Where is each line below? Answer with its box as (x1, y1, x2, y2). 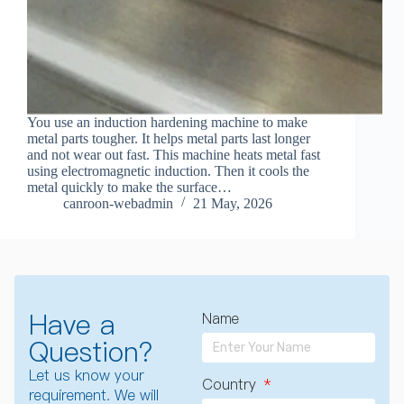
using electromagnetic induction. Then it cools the (27, 163, 309, 179)
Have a (29, 306, 115, 344)
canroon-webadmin (63, 196, 173, 212)
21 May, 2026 (193, 196, 272, 212)
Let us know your (29, 365, 144, 386)
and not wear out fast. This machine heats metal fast (27, 147, 320, 163)
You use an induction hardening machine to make (27, 115, 308, 131)
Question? (29, 333, 152, 372)
